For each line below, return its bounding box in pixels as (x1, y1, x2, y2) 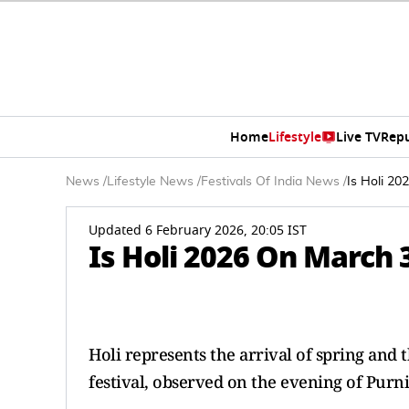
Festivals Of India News (201, 175, 340, 188)
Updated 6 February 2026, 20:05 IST (89, 221, 307, 240)
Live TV (336, 127, 381, 147)
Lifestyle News (107, 175, 194, 188)
